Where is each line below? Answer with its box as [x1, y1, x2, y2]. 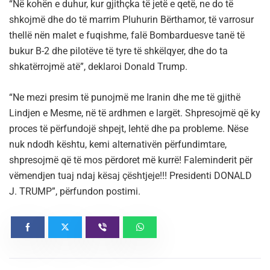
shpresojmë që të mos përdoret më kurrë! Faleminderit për [9, 154, 253, 166]
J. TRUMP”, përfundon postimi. [9, 185, 140, 197]
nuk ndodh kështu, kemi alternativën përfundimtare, [9, 138, 227, 150]
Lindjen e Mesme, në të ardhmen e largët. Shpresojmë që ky [9, 107, 260, 119]
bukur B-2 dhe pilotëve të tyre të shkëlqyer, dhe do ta [9, 45, 228, 57]
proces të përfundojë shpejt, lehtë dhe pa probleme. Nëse [9, 122, 248, 134]
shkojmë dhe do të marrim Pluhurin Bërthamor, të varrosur [9, 13, 254, 25]
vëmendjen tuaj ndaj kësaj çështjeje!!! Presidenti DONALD [9, 169, 252, 181]
